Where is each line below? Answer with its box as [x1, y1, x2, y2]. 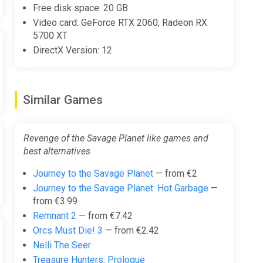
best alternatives [23, 145, 90, 157]
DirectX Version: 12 [32, 44, 112, 56]
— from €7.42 [76, 210, 133, 221]
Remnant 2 [32, 210, 76, 221]
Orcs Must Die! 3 [32, 224, 103, 236]
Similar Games [22, 92, 103, 107]
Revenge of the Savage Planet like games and [23, 132, 208, 144]
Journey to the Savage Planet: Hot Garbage [32, 182, 208, 194]
